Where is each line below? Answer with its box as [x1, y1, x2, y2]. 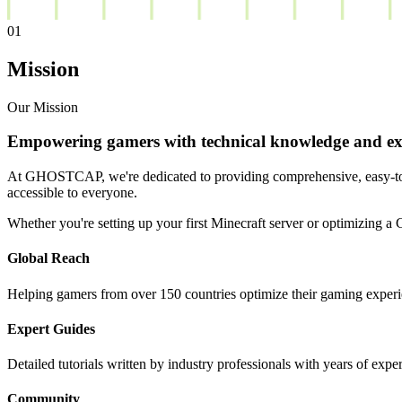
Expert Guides [7, 320, 95, 336]
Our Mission [7, 99, 78, 115]
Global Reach [7, 250, 90, 267]
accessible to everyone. [7, 185, 137, 201]
